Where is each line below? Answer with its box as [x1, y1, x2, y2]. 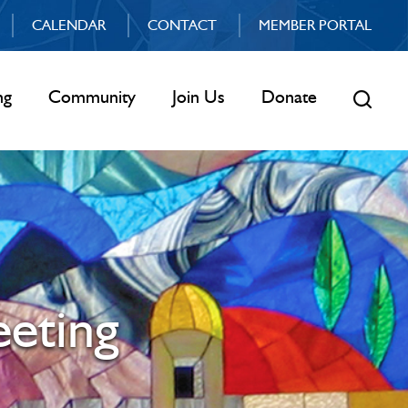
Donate [261, 86, 317, 107]
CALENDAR [31, 16, 106, 34]
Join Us [172, 86, 225, 107]
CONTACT [147, 16, 217, 34]
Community [48, 86, 136, 107]
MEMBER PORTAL [258, 16, 372, 34]
